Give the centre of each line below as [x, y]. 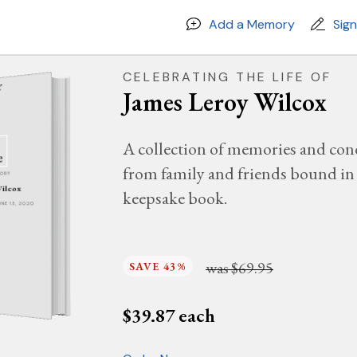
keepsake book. [175, 198]
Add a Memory [252, 24]
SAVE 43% [158, 266]
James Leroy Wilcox [224, 102]
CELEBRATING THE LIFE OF [228, 77]
